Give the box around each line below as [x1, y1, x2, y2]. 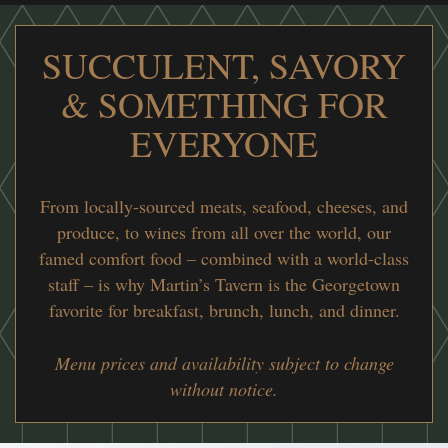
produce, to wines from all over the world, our [57, 220, 391, 245]
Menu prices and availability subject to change [54, 351, 394, 376]
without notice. [170, 377, 278, 402]
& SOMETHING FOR [60, 80, 388, 129]
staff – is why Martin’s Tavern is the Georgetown [48, 272, 400, 297]
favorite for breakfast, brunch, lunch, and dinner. [48, 298, 400, 323]
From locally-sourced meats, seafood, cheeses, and [40, 194, 408, 219]
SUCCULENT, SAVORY [42, 41, 406, 90]
